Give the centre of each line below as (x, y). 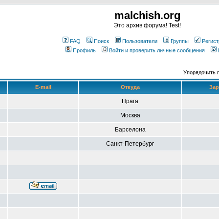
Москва (130, 115)
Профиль (84, 50)
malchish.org (147, 15)
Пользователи (140, 41)
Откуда (130, 87)
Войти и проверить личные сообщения (157, 50)
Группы (180, 41)
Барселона (130, 130)
